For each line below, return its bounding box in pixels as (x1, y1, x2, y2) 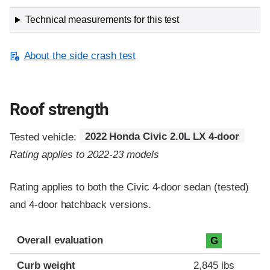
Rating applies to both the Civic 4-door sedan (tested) (10, 181, 249, 193)
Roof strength (10, 99, 109, 119)
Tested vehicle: (10, 131, 80, 143)
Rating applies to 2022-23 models (10, 148, 159, 160)
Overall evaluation (17, 234, 104, 246)
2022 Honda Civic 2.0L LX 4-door (84, 131, 240, 143)
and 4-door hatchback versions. (10, 198, 151, 210)
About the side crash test (24, 50, 136, 62)
